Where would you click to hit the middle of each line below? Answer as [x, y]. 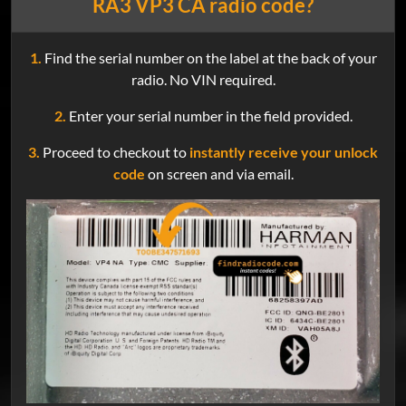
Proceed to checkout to [115, 152]
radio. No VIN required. [203, 80]
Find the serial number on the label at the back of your [209, 58]
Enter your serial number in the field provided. [209, 116]
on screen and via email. [219, 174]
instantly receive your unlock [284, 152]
